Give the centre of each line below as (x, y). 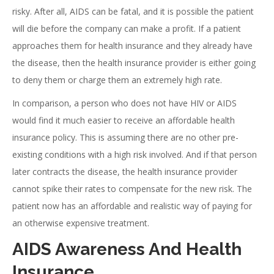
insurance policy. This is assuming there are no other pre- (125, 137)
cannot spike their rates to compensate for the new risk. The (132, 189)
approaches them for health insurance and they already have (132, 46)
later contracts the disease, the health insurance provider (125, 172)
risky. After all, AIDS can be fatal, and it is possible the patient (133, 11)
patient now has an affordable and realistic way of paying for (132, 206)
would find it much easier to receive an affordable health (124, 120)
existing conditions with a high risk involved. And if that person (135, 154)
